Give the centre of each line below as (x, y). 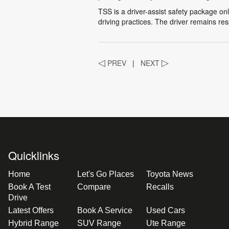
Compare (94, 187)
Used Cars (165, 210)
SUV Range (99, 223)
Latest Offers (31, 210)
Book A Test (29, 187)
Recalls (160, 187)
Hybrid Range (33, 223)
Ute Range (166, 223)
